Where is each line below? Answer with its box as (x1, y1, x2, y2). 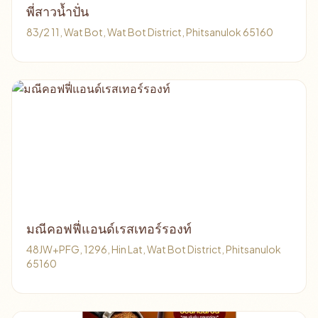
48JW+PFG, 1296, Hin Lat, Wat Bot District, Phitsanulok (26, 243, 281, 256)
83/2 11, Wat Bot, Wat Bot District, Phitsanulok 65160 (26, 26, 273, 38)
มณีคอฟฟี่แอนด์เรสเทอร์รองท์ (26, 220, 192, 238)
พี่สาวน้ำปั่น (26, 3, 89, 21)
